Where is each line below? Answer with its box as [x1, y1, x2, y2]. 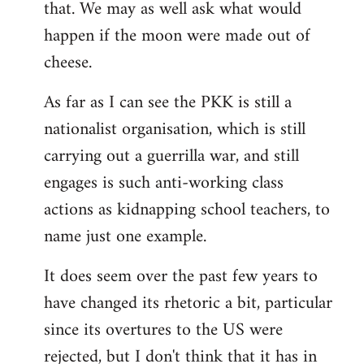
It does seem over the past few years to [44, 261, 318, 292]
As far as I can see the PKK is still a [44, 87, 292, 119]
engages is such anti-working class [44, 167, 284, 199]
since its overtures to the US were [44, 314, 283, 346]
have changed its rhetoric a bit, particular [44, 288, 332, 319]
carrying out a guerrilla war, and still [44, 141, 299, 172]
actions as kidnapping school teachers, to [44, 194, 330, 226]
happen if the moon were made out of [44, 20, 310, 52]
